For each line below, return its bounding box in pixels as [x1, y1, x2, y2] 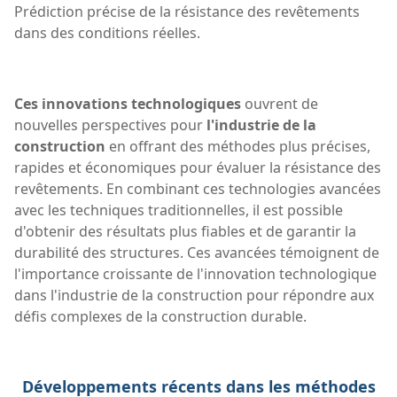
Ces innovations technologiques [14, 93, 241, 113]
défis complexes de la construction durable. [14, 306, 307, 326]
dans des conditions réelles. [14, 22, 200, 43]
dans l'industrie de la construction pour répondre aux [14, 284, 374, 305]
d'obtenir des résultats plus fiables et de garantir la [14, 221, 356, 241]
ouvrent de [241, 93, 318, 113]
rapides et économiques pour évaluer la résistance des [14, 157, 381, 177]
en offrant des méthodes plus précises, [105, 136, 370, 156]
